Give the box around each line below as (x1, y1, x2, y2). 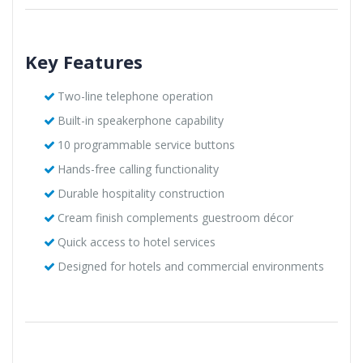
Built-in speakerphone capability (57, 112, 224, 128)
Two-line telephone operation (57, 88, 213, 104)
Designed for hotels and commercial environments (57, 258, 324, 274)
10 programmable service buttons (57, 136, 235, 152)
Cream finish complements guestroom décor (57, 209, 293, 225)
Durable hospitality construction (57, 185, 224, 201)
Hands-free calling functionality (57, 160, 219, 177)
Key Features (25, 49, 143, 74)
